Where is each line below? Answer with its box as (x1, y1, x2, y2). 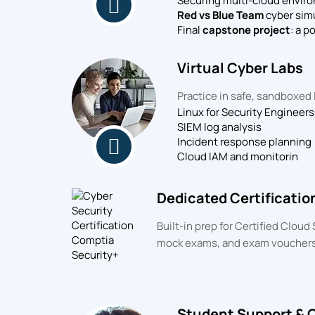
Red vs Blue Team (177, 8, 264, 22)
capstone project (202, 22, 290, 37)
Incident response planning (177, 134, 311, 149)
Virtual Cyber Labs (177, 58, 303, 77)
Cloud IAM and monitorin (177, 149, 298, 164)
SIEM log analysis (177, 120, 262, 134)
